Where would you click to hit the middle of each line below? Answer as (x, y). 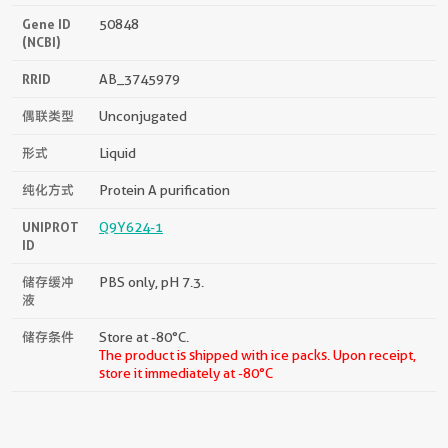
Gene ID (46, 23)
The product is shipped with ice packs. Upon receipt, (257, 354)
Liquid (117, 152)
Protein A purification (164, 189)
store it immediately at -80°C (186, 372)
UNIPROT (50, 226)
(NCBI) (41, 41)
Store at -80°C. (144, 336)
